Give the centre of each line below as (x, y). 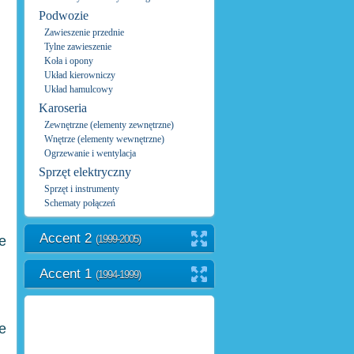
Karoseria (63, 108)
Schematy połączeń (80, 203)
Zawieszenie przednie (84, 32)
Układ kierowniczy (80, 75)
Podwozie (64, 15)
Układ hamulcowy (79, 89)
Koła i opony (69, 61)
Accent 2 (68, 238)
